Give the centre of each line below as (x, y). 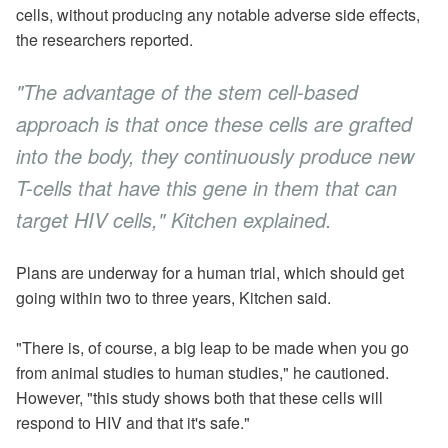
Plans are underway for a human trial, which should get (210, 272)
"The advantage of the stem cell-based (187, 91)
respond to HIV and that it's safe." (133, 422)
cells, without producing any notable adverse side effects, (218, 14)
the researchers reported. (104, 39)
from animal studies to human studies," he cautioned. (202, 372)
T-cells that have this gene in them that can (206, 187)
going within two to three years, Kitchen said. (173, 297)
